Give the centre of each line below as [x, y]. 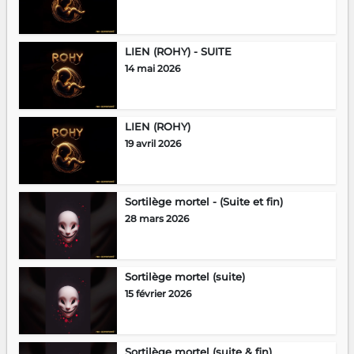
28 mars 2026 [156, 218]
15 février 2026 [158, 293]
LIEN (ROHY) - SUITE [178, 51]
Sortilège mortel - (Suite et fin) [203, 201]
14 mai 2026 [152, 68]
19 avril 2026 [153, 143]
